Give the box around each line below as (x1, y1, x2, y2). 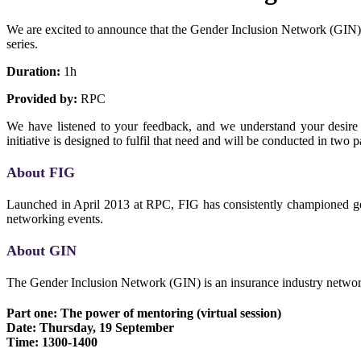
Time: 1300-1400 (6, 334, 98, 349)
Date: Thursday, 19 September (6, 320, 174, 334)
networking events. (6, 211, 106, 226)
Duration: (6, 64, 60, 78)
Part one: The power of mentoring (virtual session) (6, 305, 281, 320)
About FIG (6, 164, 75, 180)
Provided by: (6, 91, 77, 106)
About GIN (6, 242, 77, 259)
